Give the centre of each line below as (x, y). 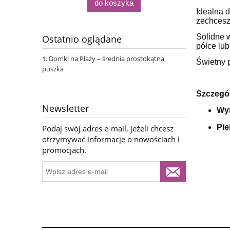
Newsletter (65, 109)
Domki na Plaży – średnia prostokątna (107, 59)
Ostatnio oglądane (82, 39)
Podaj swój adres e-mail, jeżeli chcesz (108, 129)
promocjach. (64, 150)
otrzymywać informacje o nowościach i (111, 139)
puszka (53, 69)
